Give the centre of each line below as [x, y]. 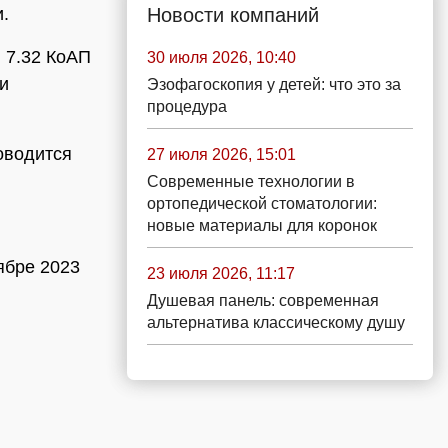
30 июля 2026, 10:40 [221, 57]
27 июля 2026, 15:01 [221, 154]
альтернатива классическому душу [276, 322]
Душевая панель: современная [263, 300]
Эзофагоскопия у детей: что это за [274, 84]
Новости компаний [233, 15]
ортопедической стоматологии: [262, 203]
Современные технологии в [251, 181]
